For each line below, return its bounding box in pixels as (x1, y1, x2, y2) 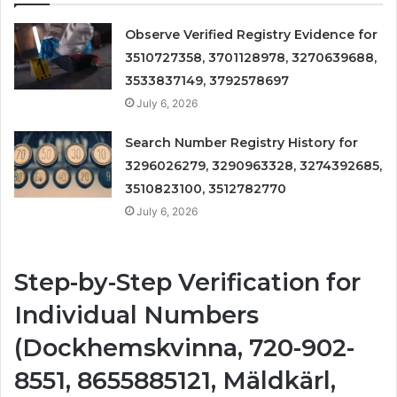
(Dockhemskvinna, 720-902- (14, 333, 354, 363)
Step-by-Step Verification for (14, 268, 361, 298)
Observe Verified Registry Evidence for (125, 27, 378, 43)
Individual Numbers (14, 300, 259, 331)
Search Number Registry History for (125, 135, 359, 152)
